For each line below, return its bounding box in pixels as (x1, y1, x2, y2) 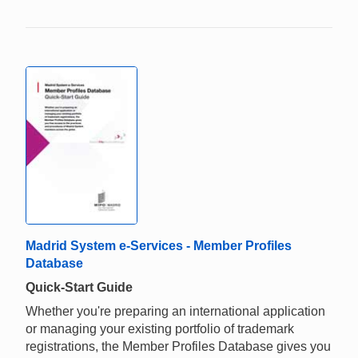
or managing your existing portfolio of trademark (26, 322, 294, 336)
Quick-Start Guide (26, 280, 133, 295)
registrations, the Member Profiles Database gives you (26, 340, 331, 354)
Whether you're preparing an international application (26, 304, 325, 319)
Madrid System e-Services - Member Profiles (26, 239, 292, 253)
